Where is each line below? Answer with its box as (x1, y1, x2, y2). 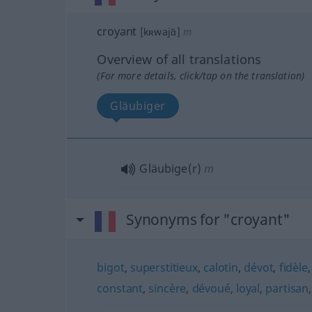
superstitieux (130, 259, 198, 275)
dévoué (192, 280, 231, 296)
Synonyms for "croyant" (125, 209, 290, 229)
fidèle (279, 259, 308, 275)
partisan (265, 280, 309, 296)
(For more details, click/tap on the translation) (97, 68, 305, 82)
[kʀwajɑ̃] (139, 24, 180, 38)
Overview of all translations (97, 50, 262, 68)
